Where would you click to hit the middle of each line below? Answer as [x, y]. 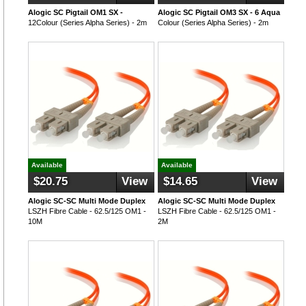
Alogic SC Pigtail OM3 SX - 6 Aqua [219, 12]
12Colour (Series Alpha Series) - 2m [87, 23]
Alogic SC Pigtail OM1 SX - [75, 12]
